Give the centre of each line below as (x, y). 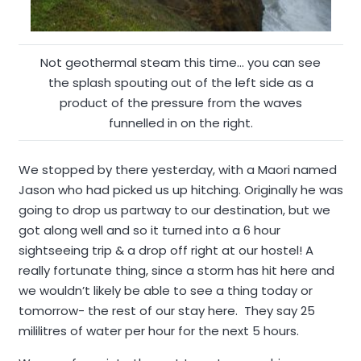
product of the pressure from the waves (180, 103)
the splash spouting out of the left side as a (180, 83)
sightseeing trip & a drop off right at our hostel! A (166, 250)
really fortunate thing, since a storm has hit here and (176, 270)
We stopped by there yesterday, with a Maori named (177, 169)
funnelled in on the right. (180, 123)
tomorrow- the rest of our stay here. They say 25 (166, 310)
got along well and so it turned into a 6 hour (149, 230)
